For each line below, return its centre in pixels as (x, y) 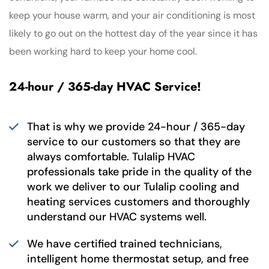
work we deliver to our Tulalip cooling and (133, 186)
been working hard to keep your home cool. (103, 51)
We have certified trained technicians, (125, 243)
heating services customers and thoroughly (138, 201)
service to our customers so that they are (134, 141)
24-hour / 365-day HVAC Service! (105, 86)
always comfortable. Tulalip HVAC (111, 156)
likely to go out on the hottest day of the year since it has (133, 33)
